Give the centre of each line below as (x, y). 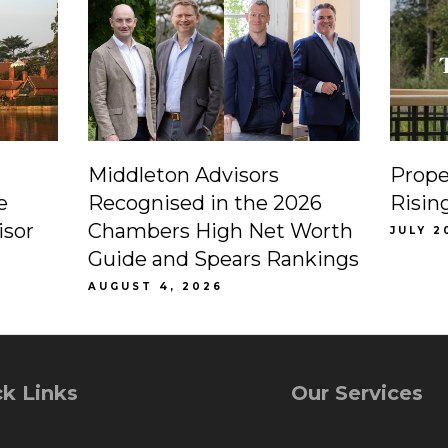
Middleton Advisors (183, 175)
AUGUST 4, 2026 (155, 287)
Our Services (357, 393)
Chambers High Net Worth (220, 231)
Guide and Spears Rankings (223, 259)
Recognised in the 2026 (204, 203)
